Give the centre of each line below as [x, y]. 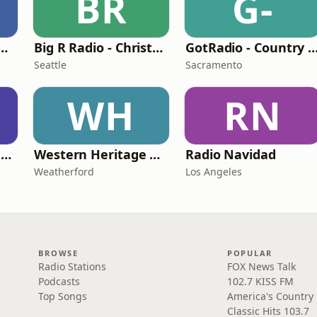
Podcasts [59, 281]
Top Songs [63, 296]
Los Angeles [214, 172]
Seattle [50, 65]
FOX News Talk [261, 266]
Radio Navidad [231, 154]
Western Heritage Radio [155, 154]
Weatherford [64, 172]
